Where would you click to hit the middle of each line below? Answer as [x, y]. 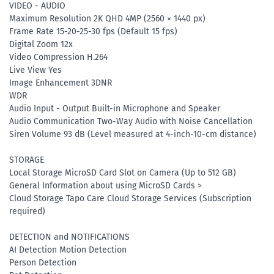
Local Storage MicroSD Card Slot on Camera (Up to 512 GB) [123, 173]
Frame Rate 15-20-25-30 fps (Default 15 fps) [93, 32]
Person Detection [43, 263]
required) [27, 212]
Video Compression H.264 [58, 57]
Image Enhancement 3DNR [61, 83]
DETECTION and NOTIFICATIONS [69, 237]
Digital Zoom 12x [41, 45]
